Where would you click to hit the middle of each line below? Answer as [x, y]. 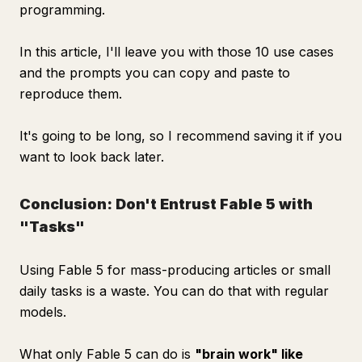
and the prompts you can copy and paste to [155, 73]
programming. [62, 10]
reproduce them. [71, 94]
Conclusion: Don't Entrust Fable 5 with [166, 204]
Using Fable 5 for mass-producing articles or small [175, 270]
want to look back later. [92, 157]
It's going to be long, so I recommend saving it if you [181, 136]
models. [43, 312]
